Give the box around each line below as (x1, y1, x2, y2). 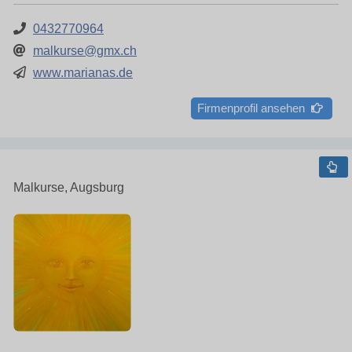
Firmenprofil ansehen (197, 101, 311, 115)
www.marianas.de (33, 65, 133, 79)
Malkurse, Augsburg (13, 180, 124, 194)
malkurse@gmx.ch (33, 43, 137, 57)
